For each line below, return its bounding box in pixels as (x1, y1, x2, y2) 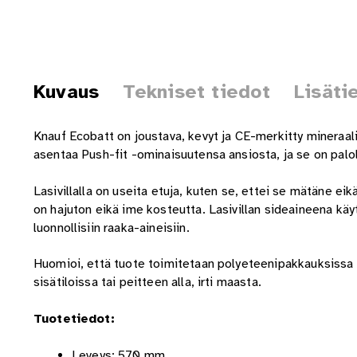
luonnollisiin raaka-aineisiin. (33, 219, 193, 236)
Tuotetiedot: (33, 311, 115, 328)
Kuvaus (33, 80, 100, 104)
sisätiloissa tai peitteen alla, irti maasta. (33, 274, 261, 291)
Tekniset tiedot (123, 80, 270, 104)
